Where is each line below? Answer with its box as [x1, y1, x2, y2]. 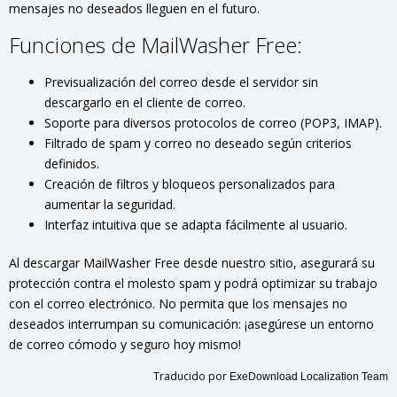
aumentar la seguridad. [44, 196, 175, 213]
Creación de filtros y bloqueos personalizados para [44, 175, 335, 192]
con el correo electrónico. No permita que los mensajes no [9, 295, 347, 312]
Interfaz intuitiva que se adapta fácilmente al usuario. [44, 216, 347, 233]
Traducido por [153, 369, 230, 384]
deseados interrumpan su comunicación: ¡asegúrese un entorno [9, 315, 374, 332]
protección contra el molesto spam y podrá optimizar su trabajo [9, 275, 378, 292]
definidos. [44, 155, 99, 172]
